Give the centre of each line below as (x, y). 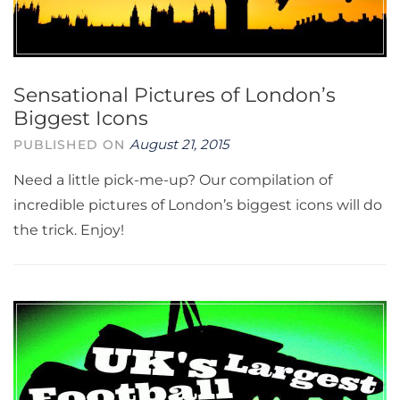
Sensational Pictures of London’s (175, 95)
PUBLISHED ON (72, 145)
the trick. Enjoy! (69, 230)
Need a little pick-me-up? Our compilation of (173, 180)
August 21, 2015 (179, 144)
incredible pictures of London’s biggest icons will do (198, 205)
